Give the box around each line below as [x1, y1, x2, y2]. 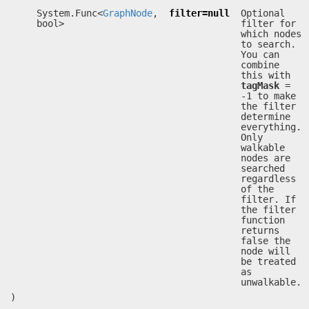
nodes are [241, 152, 290, 163]
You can [241, 49, 279, 60]
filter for [241, 18, 296, 29]
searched [241, 163, 285, 174]
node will [241, 246, 290, 257]
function [241, 215, 285, 226]
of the [241, 183, 274, 195]
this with [241, 70, 290, 81]
